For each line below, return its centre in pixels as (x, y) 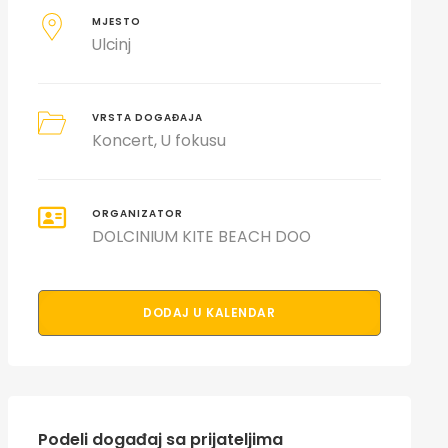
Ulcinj (112, 44)
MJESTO (117, 21)
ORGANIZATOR (138, 213)
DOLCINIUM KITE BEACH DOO (202, 236)
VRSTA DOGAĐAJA (148, 117)
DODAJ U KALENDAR (209, 312)
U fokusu (194, 140)
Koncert (123, 140)
